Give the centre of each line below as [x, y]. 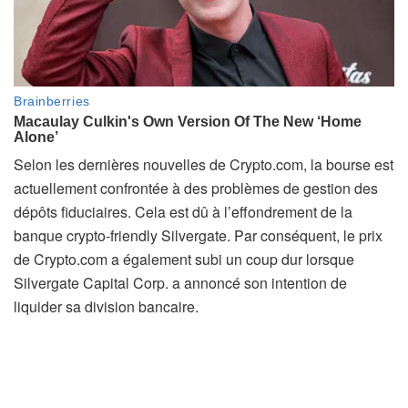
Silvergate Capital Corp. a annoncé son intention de [180, 282]
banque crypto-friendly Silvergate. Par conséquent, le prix [198, 235]
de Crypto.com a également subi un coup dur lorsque [184, 259]
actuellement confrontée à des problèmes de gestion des [196, 188]
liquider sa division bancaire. [106, 306]
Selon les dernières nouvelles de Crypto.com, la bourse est [204, 164]
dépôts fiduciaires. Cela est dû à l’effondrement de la [183, 211]
